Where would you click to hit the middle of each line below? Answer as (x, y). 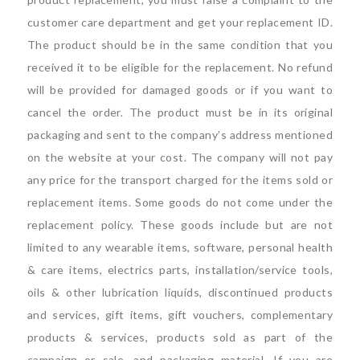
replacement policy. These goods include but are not (180, 224)
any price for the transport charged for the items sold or (180, 179)
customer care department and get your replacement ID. (180, 22)
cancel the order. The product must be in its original (180, 112)
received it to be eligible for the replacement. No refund (180, 67)
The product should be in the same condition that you (180, 44)
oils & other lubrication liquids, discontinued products (180, 292)
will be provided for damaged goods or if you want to (180, 89)
